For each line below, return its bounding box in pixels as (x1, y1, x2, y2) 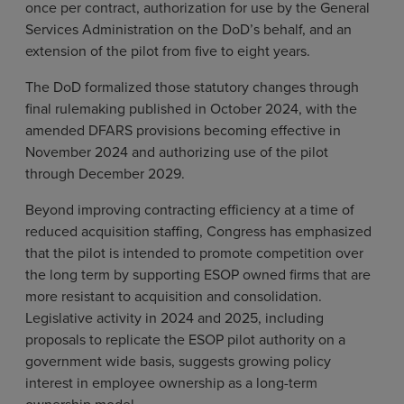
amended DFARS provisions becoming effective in (25, 119, 341, 140)
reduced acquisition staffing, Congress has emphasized (25, 220, 372, 241)
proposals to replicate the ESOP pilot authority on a (25, 328, 345, 349)
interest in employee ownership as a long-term (25, 372, 317, 392)
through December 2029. (25, 162, 188, 183)
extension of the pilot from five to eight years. (25, 40, 310, 60)
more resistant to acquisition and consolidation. (25, 285, 322, 306)
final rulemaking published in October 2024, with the (25, 97, 357, 118)
